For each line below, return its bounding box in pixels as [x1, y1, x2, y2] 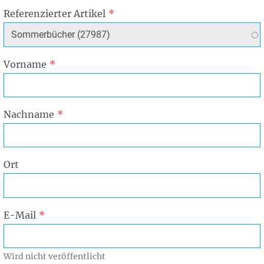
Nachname [4, 108, 54, 120]
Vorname [4, 58, 47, 70]
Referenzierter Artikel [4, 8, 105, 20]
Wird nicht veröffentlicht [4, 250, 105, 262]
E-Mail [4, 209, 36, 221]
